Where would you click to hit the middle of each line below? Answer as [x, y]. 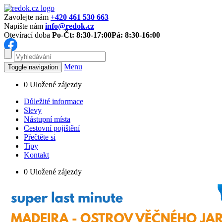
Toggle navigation [33, 67]
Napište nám [24, 26]
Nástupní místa [47, 119]
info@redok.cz [70, 26]
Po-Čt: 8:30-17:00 [82, 35]
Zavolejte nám [26, 17]
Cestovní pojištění [52, 128]
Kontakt [36, 155]
